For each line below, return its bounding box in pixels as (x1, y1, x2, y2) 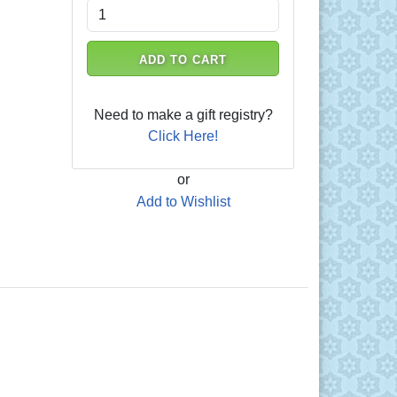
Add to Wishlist (136, 193, 230, 209)
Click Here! (148, 128, 219, 144)
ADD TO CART (138, 52, 228, 66)
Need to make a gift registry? (93, 106, 273, 122)
